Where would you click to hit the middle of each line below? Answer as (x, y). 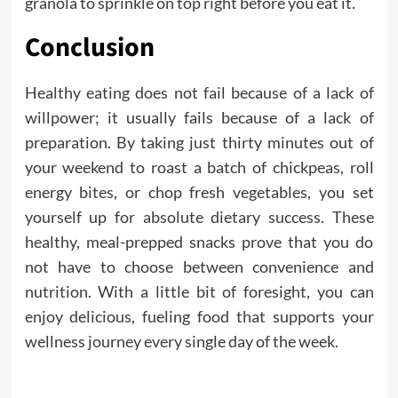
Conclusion (89, 48)
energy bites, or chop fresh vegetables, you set (199, 192)
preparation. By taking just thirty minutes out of (199, 142)
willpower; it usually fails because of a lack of (199, 117)
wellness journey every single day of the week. (181, 341)
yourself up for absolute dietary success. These (199, 217)
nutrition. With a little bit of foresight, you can (199, 291)
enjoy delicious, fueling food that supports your (199, 316)
